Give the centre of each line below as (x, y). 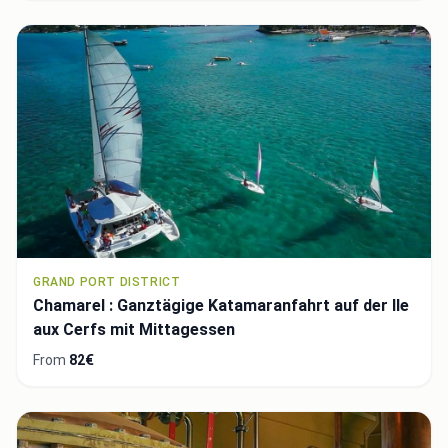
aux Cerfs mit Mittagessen (134, 330)
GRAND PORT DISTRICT (107, 282)
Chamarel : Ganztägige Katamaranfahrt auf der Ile (221, 306)
